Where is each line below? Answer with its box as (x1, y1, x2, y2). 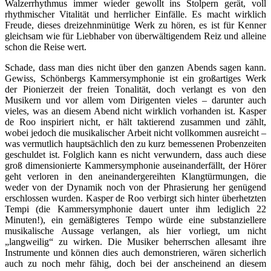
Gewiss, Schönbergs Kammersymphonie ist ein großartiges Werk (5, 73, 266, 84)
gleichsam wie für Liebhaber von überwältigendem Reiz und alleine (5, 31, 266, 42)
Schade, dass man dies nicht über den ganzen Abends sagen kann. (5, 62, 266, 73)
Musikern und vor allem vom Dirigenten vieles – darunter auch (5, 95, 266, 106)
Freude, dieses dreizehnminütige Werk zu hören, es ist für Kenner (5, 20, 266, 31)
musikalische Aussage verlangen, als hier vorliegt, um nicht (5, 226, 266, 237)
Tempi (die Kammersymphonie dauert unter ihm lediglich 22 (5, 204, 266, 215)
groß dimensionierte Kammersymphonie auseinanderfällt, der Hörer (5, 160, 266, 171)
